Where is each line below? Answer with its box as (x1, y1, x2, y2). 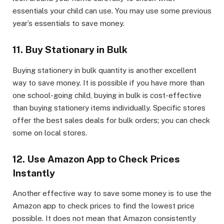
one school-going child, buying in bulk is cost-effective (12, 90, 201, 99)
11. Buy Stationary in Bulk (12, 44, 127, 55)
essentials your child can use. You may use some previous (12, 6, 211, 15)
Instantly (12, 167, 55, 178)
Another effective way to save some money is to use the (12, 189, 211, 198)
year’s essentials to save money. (12, 19, 124, 28)
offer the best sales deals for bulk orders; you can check (12, 115, 210, 124)
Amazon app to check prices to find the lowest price (12, 201, 194, 210)
